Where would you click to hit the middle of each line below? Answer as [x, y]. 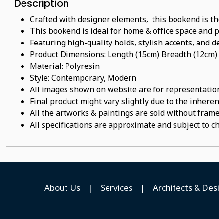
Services [116, 187]
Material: [46, 66]
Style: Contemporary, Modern [83, 78]
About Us [62, 187]
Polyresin [81, 66]
